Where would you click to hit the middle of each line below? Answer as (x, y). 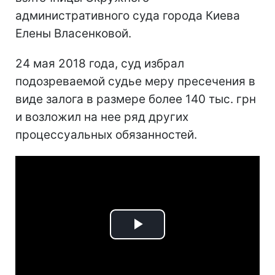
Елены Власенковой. (73, 33)
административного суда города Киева (128, 16)
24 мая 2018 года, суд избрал (100, 64)
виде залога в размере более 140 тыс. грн (136, 99)
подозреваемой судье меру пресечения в (135, 81)
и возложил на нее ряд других (102, 117)
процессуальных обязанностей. (106, 135)
